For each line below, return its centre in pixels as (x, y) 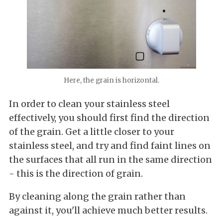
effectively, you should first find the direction (109, 117)
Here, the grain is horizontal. (111, 80)
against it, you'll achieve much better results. (108, 210)
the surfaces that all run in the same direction (111, 159)
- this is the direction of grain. (76, 173)
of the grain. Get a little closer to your (92, 131)
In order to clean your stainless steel (89, 104)
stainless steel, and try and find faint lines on (110, 145)
